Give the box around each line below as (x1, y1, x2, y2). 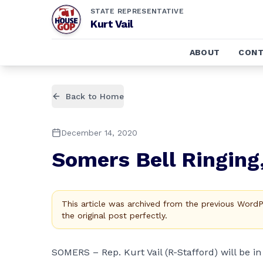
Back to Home (66, 92, 124, 101)
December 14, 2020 (61, 128, 137, 137)
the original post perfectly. (62, 211, 167, 220)
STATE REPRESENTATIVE (90, 7, 184, 15)
